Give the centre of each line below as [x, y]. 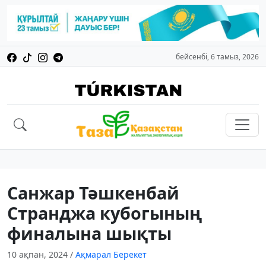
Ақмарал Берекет [111, 255]
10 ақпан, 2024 [39, 255]
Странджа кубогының [104, 213]
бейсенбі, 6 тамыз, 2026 [217, 57]
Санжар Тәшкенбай [93, 193]
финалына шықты [89, 233]
